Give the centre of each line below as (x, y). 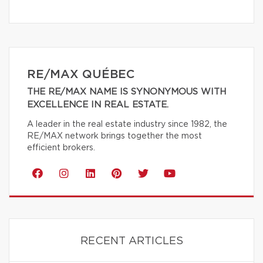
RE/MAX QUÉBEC (81, 74)
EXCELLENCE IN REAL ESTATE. (98, 104)
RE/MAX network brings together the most (114, 136)
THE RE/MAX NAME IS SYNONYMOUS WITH (127, 92)
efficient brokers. (61, 148)
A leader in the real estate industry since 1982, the (127, 124)
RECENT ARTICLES (131, 241)
